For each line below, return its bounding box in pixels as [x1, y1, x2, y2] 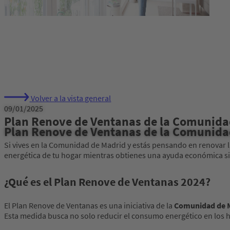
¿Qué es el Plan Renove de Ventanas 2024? [4, 175, 210, 189]
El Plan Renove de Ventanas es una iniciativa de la [4, 200, 174, 211]
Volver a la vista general [29, 93, 111, 104]
